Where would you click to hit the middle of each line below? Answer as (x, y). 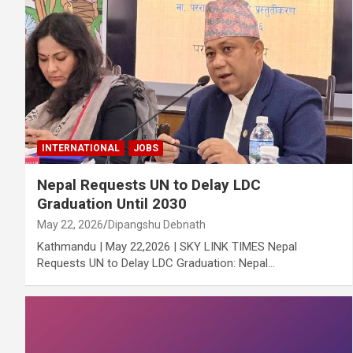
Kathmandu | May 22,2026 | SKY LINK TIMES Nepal (167, 246)
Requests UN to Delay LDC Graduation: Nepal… (156, 263)
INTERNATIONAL (81, 148)
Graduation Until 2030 (112, 203)
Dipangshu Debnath (157, 224)
